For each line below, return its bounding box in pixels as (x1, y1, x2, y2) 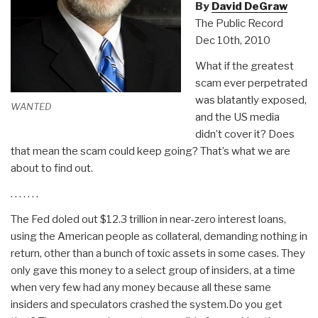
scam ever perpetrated (194, 76, 307, 89)
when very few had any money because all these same (11, 280, 271, 294)
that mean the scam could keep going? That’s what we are (11, 144, 290, 158)
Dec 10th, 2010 (194, 33, 270, 47)
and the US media (194, 110, 280, 124)
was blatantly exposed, (194, 93, 307, 106)
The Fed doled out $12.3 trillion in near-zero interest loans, (11, 212, 286, 226)
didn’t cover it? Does (194, 127, 295, 141)
